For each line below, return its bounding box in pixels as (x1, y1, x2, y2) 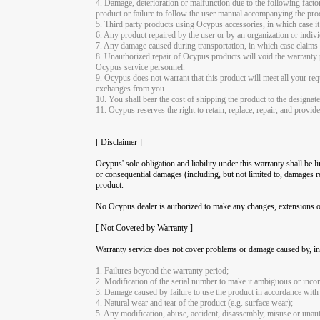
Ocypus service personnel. (96, 61, 186, 72)
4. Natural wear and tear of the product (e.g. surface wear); (96, 297, 294, 308)
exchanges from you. (96, 83, 167, 94)
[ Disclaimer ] (96, 136, 143, 147)
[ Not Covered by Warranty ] (96, 222, 194, 233)
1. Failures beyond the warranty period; (96, 265, 229, 276)
